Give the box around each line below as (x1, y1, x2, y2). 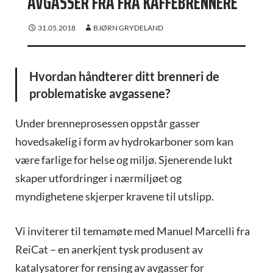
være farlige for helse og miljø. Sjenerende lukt (15, 153, 233, 167)
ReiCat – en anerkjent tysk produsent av (15, 243, 203, 257)
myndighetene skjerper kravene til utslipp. (15, 190, 214, 204)
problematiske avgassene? (29, 86, 170, 101)
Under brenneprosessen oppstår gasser (15, 116, 200, 130)
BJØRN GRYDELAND (93, 23, 163, 33)
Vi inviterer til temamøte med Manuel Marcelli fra (15, 224, 250, 238)
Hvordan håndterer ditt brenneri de (29, 69, 219, 84)
